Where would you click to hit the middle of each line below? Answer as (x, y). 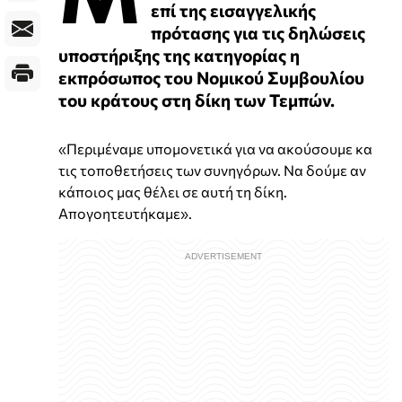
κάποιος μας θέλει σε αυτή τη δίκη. (173, 191)
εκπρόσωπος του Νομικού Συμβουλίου (211, 77)
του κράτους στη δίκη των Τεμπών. (197, 99)
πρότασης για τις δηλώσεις (258, 32)
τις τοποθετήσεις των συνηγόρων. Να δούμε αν (212, 170)
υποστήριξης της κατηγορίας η (179, 54)
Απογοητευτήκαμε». (125, 213)
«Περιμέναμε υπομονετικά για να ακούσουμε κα (215, 148)
